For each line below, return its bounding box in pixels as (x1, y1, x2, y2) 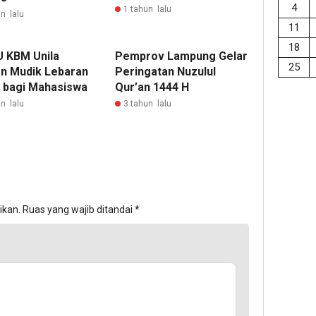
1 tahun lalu (123, 4, 172, 14)
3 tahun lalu (123, 99, 172, 109)
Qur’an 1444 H (115, 80, 190, 94)
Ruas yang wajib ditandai (23, 204, 135, 215)
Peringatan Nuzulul (115, 65, 217, 78)
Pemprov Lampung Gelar (115, 49, 248, 63)
